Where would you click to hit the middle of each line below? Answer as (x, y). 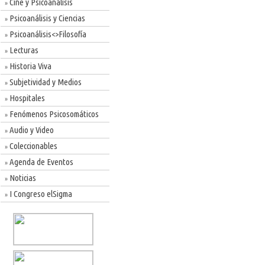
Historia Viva (30, 66)
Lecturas (23, 50)
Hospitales (26, 98)
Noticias (22, 178)
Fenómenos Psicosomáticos (53, 114)
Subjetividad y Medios (45, 82)
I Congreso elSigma (40, 194)
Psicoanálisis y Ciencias (46, 18)
